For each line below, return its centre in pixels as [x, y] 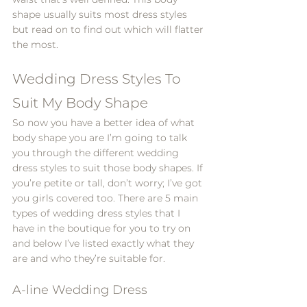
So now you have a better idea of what [105, 123]
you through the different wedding [97, 153]
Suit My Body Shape [80, 103]
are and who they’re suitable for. [89, 258]
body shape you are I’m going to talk [101, 138]
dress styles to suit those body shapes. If [109, 168]
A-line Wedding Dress [80, 290]
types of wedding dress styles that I [98, 213]
